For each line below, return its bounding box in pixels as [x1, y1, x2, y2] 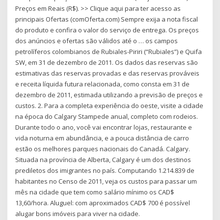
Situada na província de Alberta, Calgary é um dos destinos [15, 155, 192, 165]
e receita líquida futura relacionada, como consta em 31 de [15, 80, 190, 89]
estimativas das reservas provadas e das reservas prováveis [15, 69, 200, 78]
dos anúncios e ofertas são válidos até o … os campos [15, 36, 178, 46]
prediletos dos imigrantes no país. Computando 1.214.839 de [15, 166, 195, 175]
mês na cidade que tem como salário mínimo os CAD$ [15, 188, 175, 197]
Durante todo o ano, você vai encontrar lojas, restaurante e [15, 123, 192, 132]
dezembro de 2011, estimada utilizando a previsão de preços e [15, 90, 203, 100]
